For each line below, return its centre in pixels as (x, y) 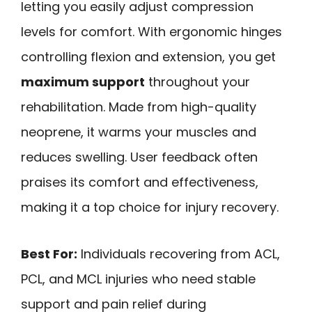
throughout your (197, 82)
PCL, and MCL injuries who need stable (138, 279)
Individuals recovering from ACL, (179, 253)
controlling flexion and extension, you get (148, 57)
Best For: (49, 253)
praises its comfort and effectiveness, (140, 182)
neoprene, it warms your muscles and (139, 132)
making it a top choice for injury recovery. (150, 208)
